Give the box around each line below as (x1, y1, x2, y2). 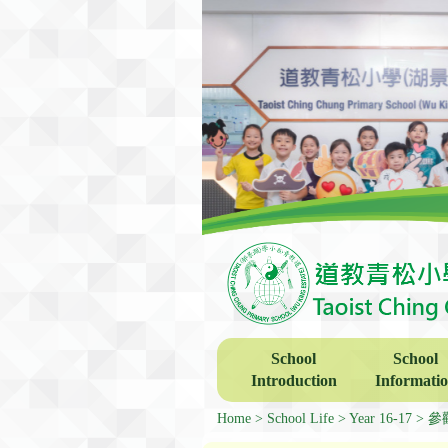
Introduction (250, 371, 337, 389)
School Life (267, 410, 334, 426)
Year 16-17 (349, 410, 412, 426)
